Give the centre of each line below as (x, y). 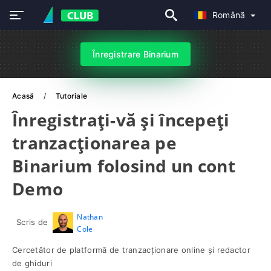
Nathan (90, 217)
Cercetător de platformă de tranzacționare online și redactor (131, 250)
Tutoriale (71, 96)
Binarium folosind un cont (124, 166)
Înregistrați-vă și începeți (121, 120)
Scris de (32, 222)
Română (230, 15)
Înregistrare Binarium (135, 54)
